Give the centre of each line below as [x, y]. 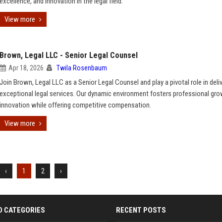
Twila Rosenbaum [82, 68]
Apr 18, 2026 [26, 68]
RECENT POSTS [141, 210]
